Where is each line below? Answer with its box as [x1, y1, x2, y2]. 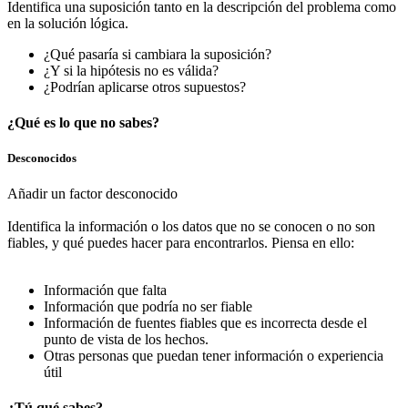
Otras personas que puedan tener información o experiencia [44, 348, 383, 364]
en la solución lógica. [7, 15, 128, 31]
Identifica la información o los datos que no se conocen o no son [7, 219, 375, 235]
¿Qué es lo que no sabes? [7, 114, 159, 130]
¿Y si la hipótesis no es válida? [44, 62, 219, 78]
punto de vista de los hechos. [44, 331, 209, 348]
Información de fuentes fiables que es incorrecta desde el [44, 315, 367, 331]
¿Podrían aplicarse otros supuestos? [44, 78, 246, 95]
